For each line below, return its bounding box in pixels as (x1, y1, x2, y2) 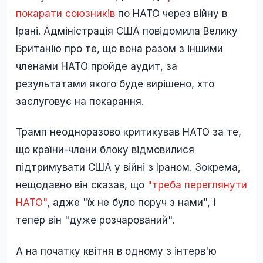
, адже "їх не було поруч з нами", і (47, 197, 215, 209)
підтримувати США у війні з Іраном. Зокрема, (16, 161, 241, 174)
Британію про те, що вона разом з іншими (16, 43, 223, 55)
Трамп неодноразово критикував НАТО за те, (16, 126, 241, 139)
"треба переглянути (147, 179, 247, 191)
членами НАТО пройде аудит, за (16, 60, 177, 73)
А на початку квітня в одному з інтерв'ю (16, 245, 217, 257)
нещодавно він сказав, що (16, 179, 147, 191)
